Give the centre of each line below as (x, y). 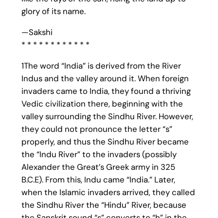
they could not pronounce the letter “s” (97, 129)
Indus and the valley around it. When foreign (105, 78)
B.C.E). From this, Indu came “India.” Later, (98, 179)
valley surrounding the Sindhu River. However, (107, 116)
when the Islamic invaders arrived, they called (108, 192)
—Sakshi (37, 32)
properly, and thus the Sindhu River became (105, 141)
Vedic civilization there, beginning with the (102, 103)
